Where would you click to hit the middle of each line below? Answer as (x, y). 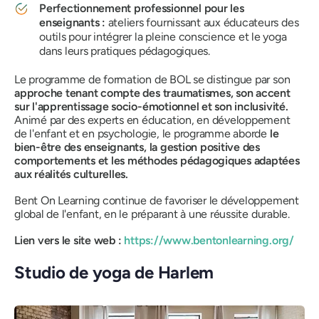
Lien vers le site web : (69, 241)
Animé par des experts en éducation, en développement (152, 120)
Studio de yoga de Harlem (114, 273)
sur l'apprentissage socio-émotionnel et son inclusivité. (151, 107)
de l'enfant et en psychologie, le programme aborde (142, 134)
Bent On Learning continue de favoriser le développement (157, 201)
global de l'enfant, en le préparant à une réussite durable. (152, 214)
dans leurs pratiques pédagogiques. (125, 51)
